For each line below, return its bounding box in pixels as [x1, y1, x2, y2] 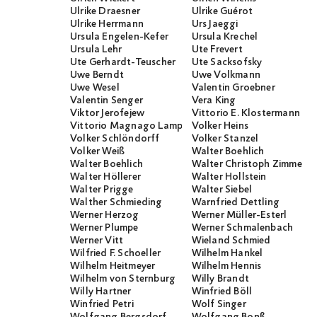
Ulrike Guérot [191, 5, 253, 18]
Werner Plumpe [70, 221, 139, 235]
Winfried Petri [70, 298, 134, 311]
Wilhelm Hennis [191, 260, 262, 273]
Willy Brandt [191, 272, 249, 286]
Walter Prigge [70, 183, 134, 197]
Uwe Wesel [70, 81, 120, 95]
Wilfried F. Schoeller [70, 247, 161, 260]
